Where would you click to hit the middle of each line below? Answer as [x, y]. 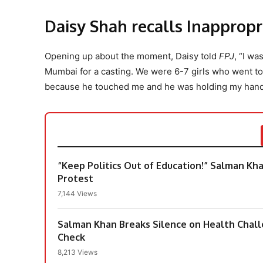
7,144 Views [77, 193]
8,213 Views [77, 252]
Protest [75, 178]
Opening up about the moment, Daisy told [132, 56]
